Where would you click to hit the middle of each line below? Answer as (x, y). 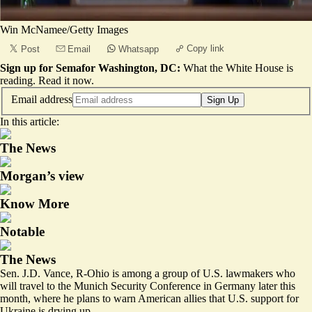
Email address (42, 99)
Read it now (65, 80)
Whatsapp (139, 49)
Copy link (205, 48)
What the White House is (238, 68)
